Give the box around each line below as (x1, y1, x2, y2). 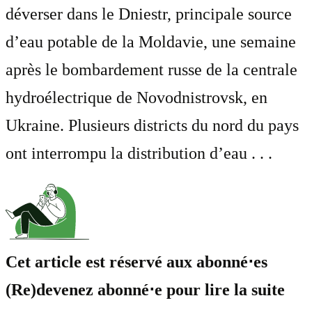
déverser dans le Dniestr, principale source (6, 4, 292, 23)
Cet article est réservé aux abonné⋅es (6, 252, 267, 271)
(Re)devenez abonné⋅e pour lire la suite (6, 280, 285, 299)
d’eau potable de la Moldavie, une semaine (6, 32, 296, 51)
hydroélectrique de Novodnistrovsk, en (6, 88, 267, 107)
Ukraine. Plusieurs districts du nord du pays (6, 116, 299, 134)
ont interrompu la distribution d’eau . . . (6, 143, 272, 162)
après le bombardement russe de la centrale (6, 60, 297, 79)
